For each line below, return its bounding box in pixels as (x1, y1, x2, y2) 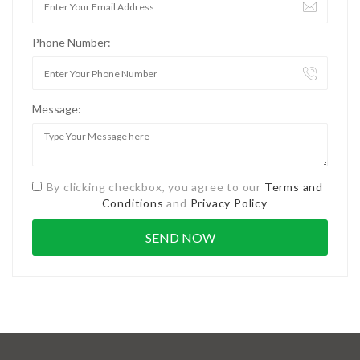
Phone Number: (32, 35, 111, 50)
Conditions (101, 196, 164, 211)
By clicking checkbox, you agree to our (46, 180, 264, 194)
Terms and (264, 180, 323, 194)
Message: (32, 102, 81, 117)
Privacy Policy (190, 196, 268, 211)
